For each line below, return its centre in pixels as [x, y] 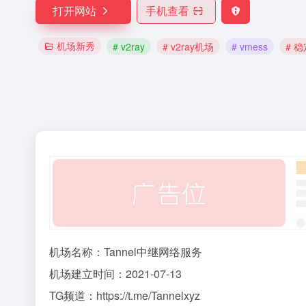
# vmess [250, 46]
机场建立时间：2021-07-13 [115, 274]
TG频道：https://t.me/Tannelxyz [125, 296]
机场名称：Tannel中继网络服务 [126, 252]
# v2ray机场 [188, 46]
